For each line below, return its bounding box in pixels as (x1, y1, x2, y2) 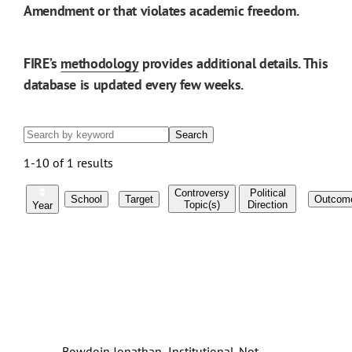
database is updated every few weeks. (24, 75, 244, 94)
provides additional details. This (138, 54, 328, 73)
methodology (60, 54, 139, 73)
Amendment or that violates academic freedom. (24, 2, 299, 20)
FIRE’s (24, 54, 61, 73)
